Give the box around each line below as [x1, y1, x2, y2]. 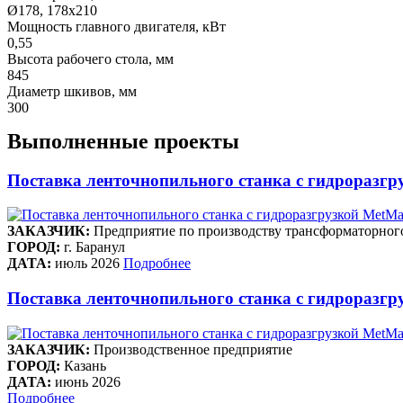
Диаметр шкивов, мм [7, 83, 137, 99]
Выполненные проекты [7, 129, 239, 153]
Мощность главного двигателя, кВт [7, 18, 226, 34]
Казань [60, 357, 106, 373]
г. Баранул [60, 239, 125, 255]
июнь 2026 [55, 373, 121, 390]
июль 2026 [51, 255, 123, 272]
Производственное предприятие [94, 341, 292, 357]
